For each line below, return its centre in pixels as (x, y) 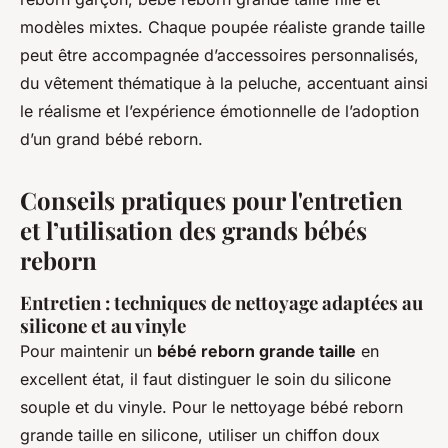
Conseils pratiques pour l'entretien (211, 199)
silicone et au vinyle (103, 325)
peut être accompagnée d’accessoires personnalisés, (219, 54)
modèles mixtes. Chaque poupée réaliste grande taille (222, 26)
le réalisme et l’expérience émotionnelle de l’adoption (219, 110)
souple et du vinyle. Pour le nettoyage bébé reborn (211, 406)
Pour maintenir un (88, 350)
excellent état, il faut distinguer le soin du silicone (205, 378)
